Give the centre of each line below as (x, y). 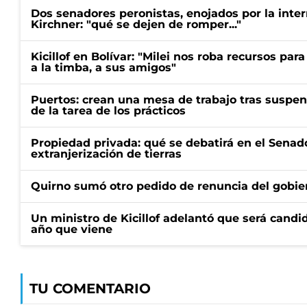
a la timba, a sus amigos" (103, 67)
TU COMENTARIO (90, 288)
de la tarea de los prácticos (108, 111)
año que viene (72, 229)
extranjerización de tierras (106, 154)
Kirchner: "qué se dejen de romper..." (136, 24)
